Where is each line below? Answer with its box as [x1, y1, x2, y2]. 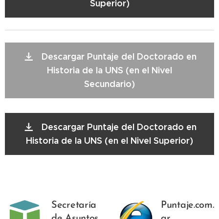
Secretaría [51, 200, 96, 210]
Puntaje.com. [161, 200, 214, 210]
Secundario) [84, 78, 135, 89]
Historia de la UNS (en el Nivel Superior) [26, 135, 193, 146]
